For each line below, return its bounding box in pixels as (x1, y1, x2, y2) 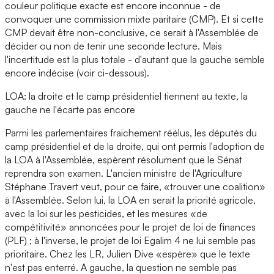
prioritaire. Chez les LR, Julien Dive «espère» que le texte (5, 247, 250, 260)
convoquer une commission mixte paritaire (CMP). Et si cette (5, 12, 264, 25)
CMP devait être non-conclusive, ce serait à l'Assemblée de (5, 26, 259, 39)
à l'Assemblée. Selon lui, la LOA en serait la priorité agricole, (5, 193, 256, 206)
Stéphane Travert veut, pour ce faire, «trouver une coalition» (5, 180, 265, 193)
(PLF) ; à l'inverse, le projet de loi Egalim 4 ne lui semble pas (5, 234, 256, 246)
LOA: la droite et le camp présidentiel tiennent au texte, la (5, 89, 248, 102)
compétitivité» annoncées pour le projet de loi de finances (5, 220, 256, 233)
